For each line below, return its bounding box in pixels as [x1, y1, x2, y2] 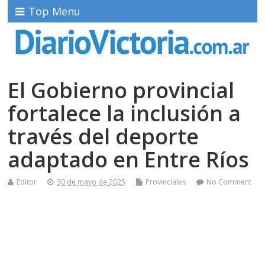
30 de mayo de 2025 [57, 176, 126, 187]
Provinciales [146, 176, 186, 187]
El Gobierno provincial [8, 75, 235, 105]
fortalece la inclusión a [8, 98, 241, 128]
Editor [17, 176, 37, 187]
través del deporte [8, 121, 199, 151]
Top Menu [28, 4, 81, 18]
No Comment [206, 176, 252, 187]
